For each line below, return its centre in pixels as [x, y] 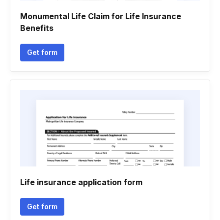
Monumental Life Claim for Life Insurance [101, 16]
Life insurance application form [81, 182]
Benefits [37, 28]
